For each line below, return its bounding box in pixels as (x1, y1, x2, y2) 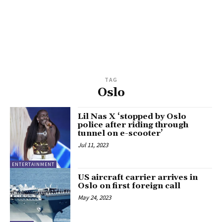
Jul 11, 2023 (78, 141, 109, 150)
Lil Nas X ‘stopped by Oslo (78, 111, 187, 122)
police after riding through (78, 120, 189, 130)
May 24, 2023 (78, 193, 111, 202)
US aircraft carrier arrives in (78, 172, 198, 182)
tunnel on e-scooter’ (78, 128, 164, 139)
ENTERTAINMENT (12, 161, 55, 167)
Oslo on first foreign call (78, 180, 181, 191)
